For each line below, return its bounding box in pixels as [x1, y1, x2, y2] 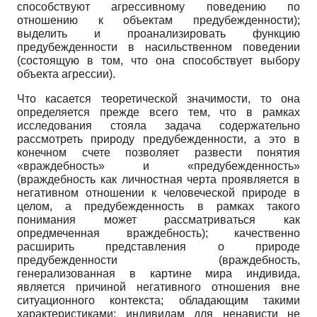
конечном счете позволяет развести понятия [17, 146, 300, 159]
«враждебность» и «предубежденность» [17, 160, 300, 173]
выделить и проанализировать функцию [17, 28, 300, 40]
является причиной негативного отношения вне [17, 281, 300, 294]
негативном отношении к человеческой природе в [17, 187, 300, 200]
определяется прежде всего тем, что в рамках [17, 106, 300, 119]
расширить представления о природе [17, 241, 300, 253]
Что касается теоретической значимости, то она [17, 93, 300, 105]
